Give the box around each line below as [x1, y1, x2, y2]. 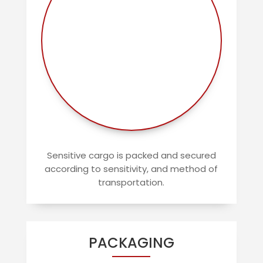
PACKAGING [88, 233, 174, 253]
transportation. [98, 176, 165, 189]
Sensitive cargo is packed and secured [46, 149, 216, 162]
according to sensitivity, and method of [45, 163, 218, 176]
